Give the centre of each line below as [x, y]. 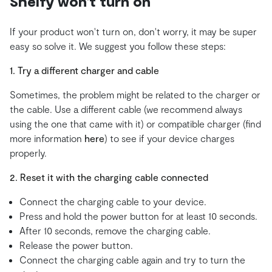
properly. [28, 153]
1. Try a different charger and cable [84, 70]
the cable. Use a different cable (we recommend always [126, 109]
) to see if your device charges [169, 138]
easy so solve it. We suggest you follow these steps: [118, 46]
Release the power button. [76, 245]
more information [47, 138]
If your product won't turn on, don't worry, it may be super [133, 32]
